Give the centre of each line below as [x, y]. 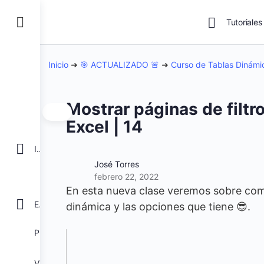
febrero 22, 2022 [126, 176]
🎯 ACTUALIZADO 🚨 [120, 65]
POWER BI [43, 232]
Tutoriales [244, 22]
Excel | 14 [104, 127]
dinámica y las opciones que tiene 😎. [158, 207]
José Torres [117, 164]
